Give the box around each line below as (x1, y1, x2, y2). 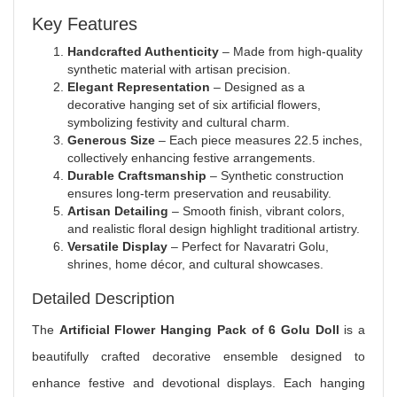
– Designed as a (210, 80, 305, 94)
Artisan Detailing (67, 204, 168, 218)
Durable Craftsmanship (67, 168, 206, 183)
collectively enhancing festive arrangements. (67, 151, 315, 165)
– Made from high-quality (219, 44, 362, 58)
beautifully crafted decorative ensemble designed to (32, 349, 365, 363)
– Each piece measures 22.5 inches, (155, 133, 362, 147)
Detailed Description (32, 290, 175, 307)
